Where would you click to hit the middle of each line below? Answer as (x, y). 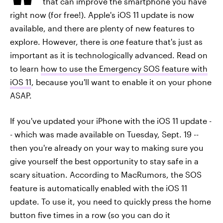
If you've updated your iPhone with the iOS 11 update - (111, 121)
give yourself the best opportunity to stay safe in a (104, 161)
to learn (25, 68)
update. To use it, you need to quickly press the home (111, 201)
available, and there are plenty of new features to (102, 28)
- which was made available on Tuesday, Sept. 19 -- (104, 134)
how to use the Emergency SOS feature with (124, 68)
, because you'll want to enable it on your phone (121, 82)
